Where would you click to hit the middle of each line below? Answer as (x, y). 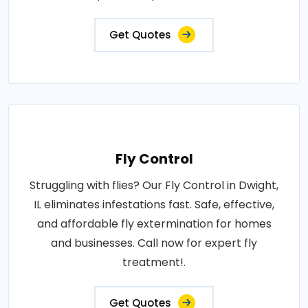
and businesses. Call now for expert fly (154, 243)
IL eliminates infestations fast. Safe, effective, (154, 205)
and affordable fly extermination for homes (154, 224)
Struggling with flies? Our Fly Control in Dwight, (154, 185)
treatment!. (154, 262)
